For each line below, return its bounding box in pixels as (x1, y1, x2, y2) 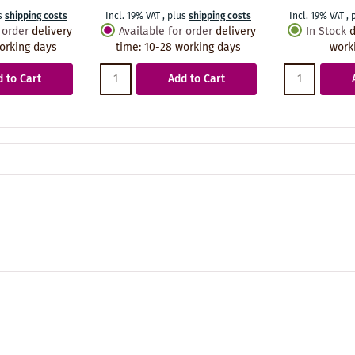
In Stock (306, 22, 346, 40)
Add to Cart (168, 70, 225, 88)
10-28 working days (144, 38, 241, 56)
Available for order (119, 22, 212, 40)
